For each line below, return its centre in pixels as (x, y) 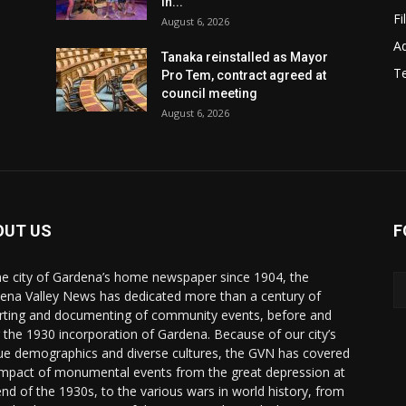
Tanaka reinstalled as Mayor (245, 57)
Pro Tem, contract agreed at (244, 75)
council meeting (209, 93)
